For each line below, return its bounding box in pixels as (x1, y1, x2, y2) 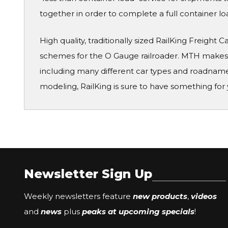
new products (133, 191, 187, 201)
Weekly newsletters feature (24, 191, 133, 201)
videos (191, 191, 217, 201)
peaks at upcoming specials (82, 207, 194, 216)
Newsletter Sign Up (24, 166, 152, 181)
